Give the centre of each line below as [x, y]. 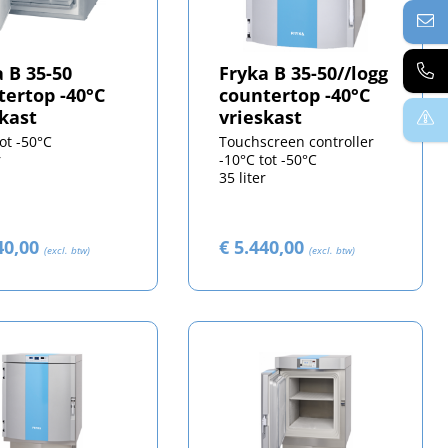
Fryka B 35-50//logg [304, 72]
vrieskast [261, 116]
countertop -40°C [295, 94]
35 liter [243, 177]
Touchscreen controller [297, 141]
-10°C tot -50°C [268, 159]
